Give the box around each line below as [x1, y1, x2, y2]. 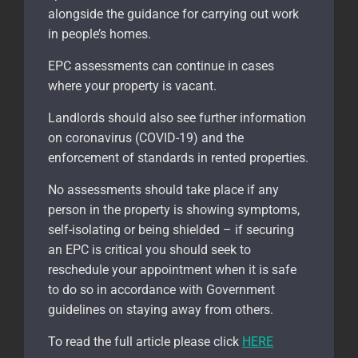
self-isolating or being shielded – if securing [48, 221, 294, 237]
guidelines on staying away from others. [48, 301, 273, 317]
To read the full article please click [48, 333, 242, 349]
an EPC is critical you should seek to [48, 241, 251, 257]
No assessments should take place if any [48, 181, 279, 197]
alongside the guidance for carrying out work [48, 6, 299, 22]
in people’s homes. [48, 26, 151, 42]
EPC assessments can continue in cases [48, 58, 274, 74]
